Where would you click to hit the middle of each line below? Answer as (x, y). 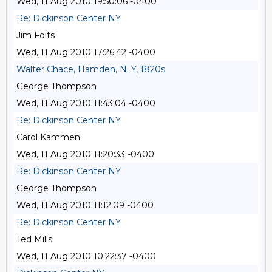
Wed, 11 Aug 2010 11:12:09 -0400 (85, 205)
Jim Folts (36, 35)
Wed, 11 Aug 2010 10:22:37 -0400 (86, 256)
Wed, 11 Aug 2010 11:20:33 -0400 (85, 154)
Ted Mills (34, 239)
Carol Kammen (48, 137)
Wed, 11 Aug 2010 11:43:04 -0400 (86, 103)
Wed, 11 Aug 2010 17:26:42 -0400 (86, 52)
